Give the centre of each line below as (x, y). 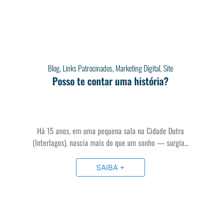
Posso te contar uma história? (110, 81)
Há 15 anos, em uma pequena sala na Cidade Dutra (110, 130)
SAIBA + (110, 167)
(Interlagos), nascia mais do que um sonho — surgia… (110, 142)
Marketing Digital (138, 68)
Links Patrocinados (88, 68)
